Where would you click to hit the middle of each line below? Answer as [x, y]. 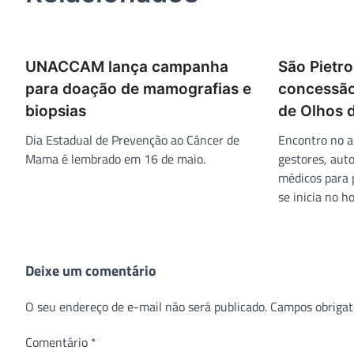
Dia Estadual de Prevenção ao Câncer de [132, 139]
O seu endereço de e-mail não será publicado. [146, 306]
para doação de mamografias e [138, 88]
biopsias [56, 111]
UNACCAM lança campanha [127, 66]
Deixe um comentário [91, 270]
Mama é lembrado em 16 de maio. [115, 158]
